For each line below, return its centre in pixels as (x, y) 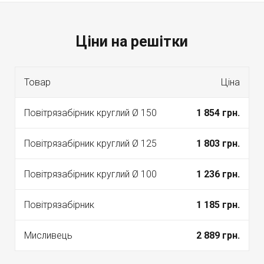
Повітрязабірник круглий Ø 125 (90, 143)
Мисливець (48, 235)
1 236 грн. (218, 174)
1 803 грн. (218, 143)
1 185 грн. (218, 204)
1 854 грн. (218, 113)
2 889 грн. (218, 235)
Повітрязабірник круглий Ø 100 (90, 174)
